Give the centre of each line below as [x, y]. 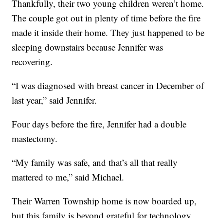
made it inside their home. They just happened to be [108, 32]
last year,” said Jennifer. [54, 100]
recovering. [32, 62]
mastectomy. [35, 138]
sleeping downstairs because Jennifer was [88, 47]
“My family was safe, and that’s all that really [95, 162]
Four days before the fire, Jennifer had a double [99, 124]
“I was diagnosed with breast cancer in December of [108, 85]
